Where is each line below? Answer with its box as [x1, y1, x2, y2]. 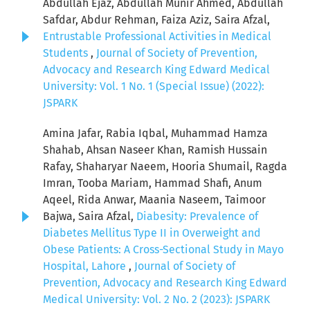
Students [43, 46, 91, 60]
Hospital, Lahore [43, 259, 129, 273]
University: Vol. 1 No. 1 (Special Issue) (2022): [43, 80, 264, 93]
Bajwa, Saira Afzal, [43, 210, 136, 224]
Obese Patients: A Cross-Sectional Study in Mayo [43, 243, 284, 257]
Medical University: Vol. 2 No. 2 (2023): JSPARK [43, 293, 270, 307]
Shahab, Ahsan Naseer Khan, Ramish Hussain [43, 143, 267, 157]
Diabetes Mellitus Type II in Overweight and [43, 226, 261, 240]
